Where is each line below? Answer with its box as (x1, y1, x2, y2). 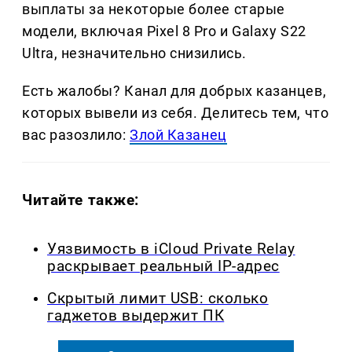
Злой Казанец (130, 126, 227, 144)
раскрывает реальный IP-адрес (47, 258, 280, 276)
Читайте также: (22, 191, 140, 210)
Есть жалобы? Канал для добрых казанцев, (22, 82, 327, 100)
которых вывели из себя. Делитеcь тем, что (22, 104, 329, 122)
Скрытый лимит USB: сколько (47, 289, 269, 307)
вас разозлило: (22, 126, 130, 144)
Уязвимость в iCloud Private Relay (47, 240, 295, 258)
